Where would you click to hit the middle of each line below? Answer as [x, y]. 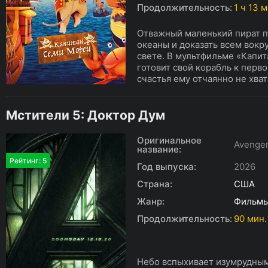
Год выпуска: [167, 167]
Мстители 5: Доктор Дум [86, 115]
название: [159, 149]
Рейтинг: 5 [28, 161]
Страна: [155, 184]
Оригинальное [169, 140]
